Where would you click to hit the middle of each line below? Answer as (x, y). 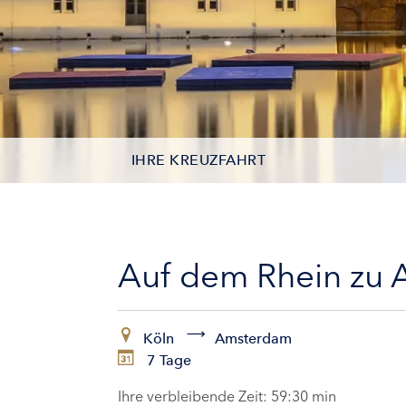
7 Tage (167, 360)
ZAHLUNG (167, 296)
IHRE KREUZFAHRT (199, 160)
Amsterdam (253, 338)
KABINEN (165, 251)
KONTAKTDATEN (193, 205)
